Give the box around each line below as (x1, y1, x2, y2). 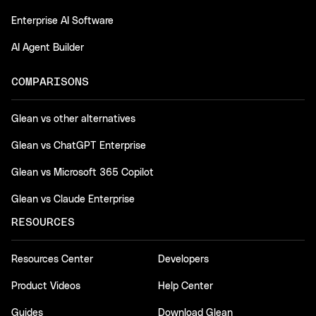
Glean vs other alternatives (11, 114, 135, 124)
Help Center (158, 281, 213, 291)
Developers (158, 254, 209, 265)
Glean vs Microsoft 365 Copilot (11, 167, 154, 178)
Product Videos (11, 281, 80, 291)
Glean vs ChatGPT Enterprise (11, 140, 146, 151)
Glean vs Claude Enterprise (11, 194, 135, 205)
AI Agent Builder (11, 42, 84, 53)
